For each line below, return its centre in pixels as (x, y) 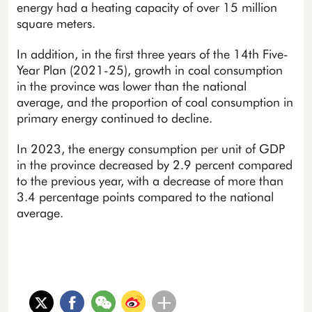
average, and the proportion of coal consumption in (155, 102)
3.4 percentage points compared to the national (145, 197)
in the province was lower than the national (131, 86)
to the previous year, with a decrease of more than (150, 181)
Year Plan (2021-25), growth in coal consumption (149, 70)
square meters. (56, 24)
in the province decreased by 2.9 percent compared (154, 165)
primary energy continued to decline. (114, 118)
